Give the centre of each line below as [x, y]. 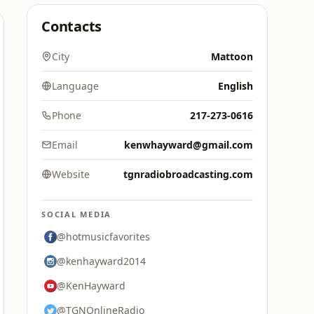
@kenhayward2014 [101, 261]
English [235, 86]
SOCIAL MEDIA [77, 214]
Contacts [72, 26]
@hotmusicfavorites [103, 237]
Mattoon [232, 56]
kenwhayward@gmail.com [189, 145]
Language [75, 86]
